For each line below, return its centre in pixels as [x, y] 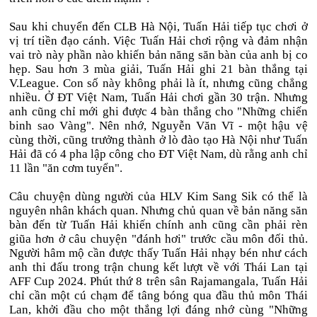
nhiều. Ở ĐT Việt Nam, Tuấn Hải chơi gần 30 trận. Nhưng [158, 97]
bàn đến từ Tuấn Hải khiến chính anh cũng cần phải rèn [158, 225]
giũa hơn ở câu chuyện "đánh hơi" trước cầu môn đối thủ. [158, 239]
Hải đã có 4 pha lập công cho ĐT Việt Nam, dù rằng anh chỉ [158, 154]
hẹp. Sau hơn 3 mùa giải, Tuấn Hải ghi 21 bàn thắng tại [158, 69]
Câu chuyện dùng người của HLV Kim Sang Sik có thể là [158, 196]
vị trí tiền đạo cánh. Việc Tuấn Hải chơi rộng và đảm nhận [158, 41]
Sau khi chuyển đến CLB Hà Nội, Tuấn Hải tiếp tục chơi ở [158, 27]
